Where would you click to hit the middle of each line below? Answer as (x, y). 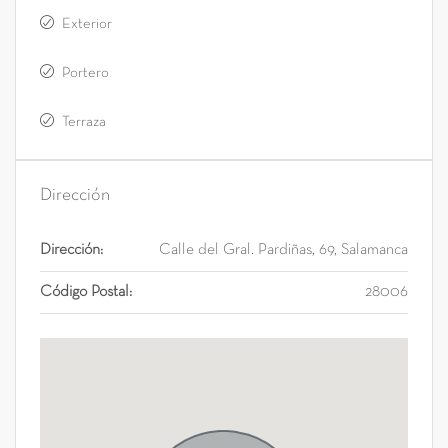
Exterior (87, 24)
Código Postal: (86, 292)
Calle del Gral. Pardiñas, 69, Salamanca (283, 250)
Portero (85, 73)
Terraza (84, 122)
